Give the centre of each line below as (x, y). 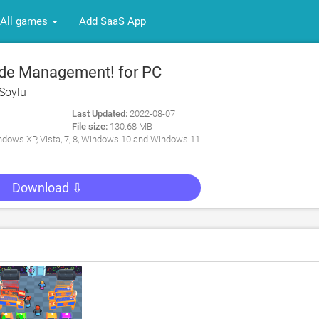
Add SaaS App (113, 21)
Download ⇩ (47, 188)
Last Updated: (100, 114)
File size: (90, 126)
